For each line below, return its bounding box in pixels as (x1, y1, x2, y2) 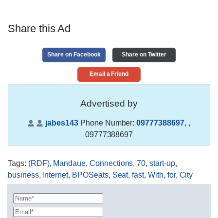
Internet (42, 171, 69, 180)
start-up (149, 159, 175, 168)
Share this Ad (8, 22, 71, 35)
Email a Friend (89, 70, 129, 77)
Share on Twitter (122, 51, 166, 58)
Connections (89, 159, 133, 168)
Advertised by (80, 98, 138, 109)
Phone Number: (78, 118, 137, 127)
